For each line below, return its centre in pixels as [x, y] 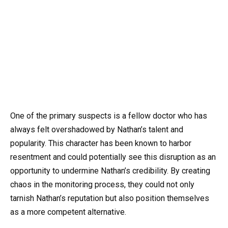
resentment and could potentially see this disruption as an [113, 157]
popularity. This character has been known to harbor [101, 143]
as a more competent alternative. [68, 212]
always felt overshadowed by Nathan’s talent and [97, 129]
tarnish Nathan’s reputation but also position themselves [110, 198]
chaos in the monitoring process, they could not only [102, 184]
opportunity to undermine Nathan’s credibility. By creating [110, 170]
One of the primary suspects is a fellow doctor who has [109, 116]
